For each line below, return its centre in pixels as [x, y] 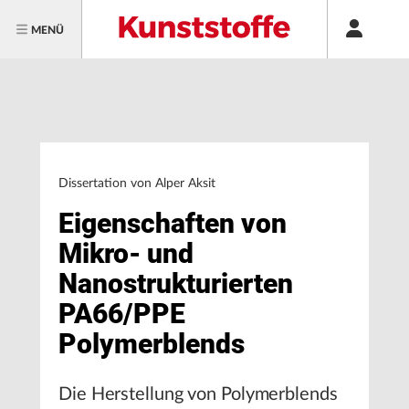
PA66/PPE [122, 314]
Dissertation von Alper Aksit [137, 184]
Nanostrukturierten [176, 283]
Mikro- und [126, 253]
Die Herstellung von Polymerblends [198, 394]
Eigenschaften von [173, 223]
